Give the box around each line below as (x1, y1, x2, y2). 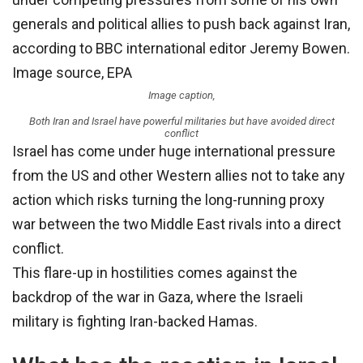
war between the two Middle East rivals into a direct (12, 216, 341, 233)
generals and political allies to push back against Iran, (12, 15, 350, 33)
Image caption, (148, 89, 215, 102)
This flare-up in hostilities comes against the (12, 264, 297, 282)
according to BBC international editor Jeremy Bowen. (12, 40, 350, 58)
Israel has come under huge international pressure (12, 143, 335, 160)
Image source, (12, 64, 107, 82)
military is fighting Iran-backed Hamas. (12, 313, 258, 331)
